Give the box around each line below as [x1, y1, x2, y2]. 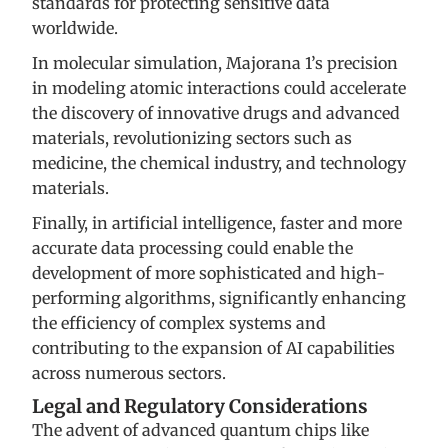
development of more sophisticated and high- [32, 263, 385, 284]
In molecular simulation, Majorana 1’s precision [32, 53, 398, 74]
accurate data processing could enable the [32, 238, 353, 259]
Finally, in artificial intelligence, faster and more [32, 213, 402, 234]
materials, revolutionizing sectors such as [32, 128, 352, 149]
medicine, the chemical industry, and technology [32, 153, 406, 174]
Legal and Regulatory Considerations [32, 395, 368, 419]
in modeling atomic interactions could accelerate [32, 78, 406, 99]
